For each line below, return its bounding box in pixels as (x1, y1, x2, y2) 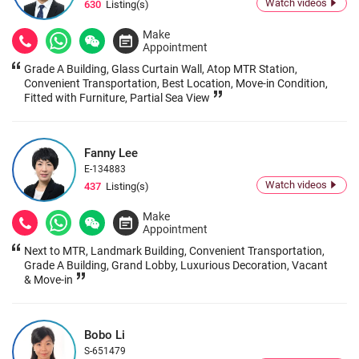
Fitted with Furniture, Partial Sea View (24, 91, 210, 105)
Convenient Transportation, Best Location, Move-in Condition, (24, 77, 328, 91)
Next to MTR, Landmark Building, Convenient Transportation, (24, 244, 325, 258)
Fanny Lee (84, 146, 138, 161)
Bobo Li (84, 328, 125, 343)
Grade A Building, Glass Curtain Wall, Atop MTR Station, (24, 63, 297, 76)
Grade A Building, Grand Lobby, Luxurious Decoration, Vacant (24, 259, 328, 272)
